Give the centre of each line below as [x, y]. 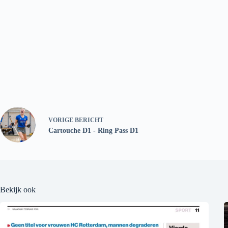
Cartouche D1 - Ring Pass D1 [93, 130]
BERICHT [89, 120]
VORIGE [62, 120]
